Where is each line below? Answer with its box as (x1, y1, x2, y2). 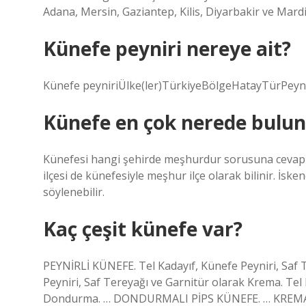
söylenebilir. (43, 184, 105, 199)
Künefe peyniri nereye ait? (43, 36, 291, 61)
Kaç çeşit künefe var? (43, 216, 242, 242)
